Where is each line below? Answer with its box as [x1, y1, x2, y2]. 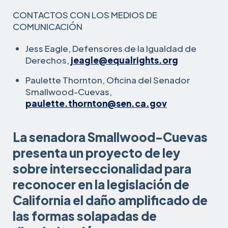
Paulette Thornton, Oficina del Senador [25, 74, 190, 85]
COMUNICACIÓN [13, 21, 82, 32]
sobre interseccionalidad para [13, 160, 191, 176]
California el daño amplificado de [13, 192, 208, 208]
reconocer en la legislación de [13, 176, 189, 192]
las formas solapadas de [13, 208, 157, 223]
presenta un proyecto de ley [13, 145, 180, 160]
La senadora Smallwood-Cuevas [13, 129, 208, 145]
